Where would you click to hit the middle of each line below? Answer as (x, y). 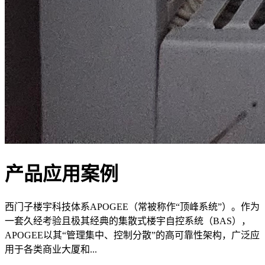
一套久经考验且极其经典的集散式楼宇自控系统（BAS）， (128, 221)
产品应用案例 (62, 174)
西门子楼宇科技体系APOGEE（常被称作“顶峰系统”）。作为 (132, 206)
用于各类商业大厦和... (51, 249)
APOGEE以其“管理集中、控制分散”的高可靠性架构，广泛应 (132, 235)
